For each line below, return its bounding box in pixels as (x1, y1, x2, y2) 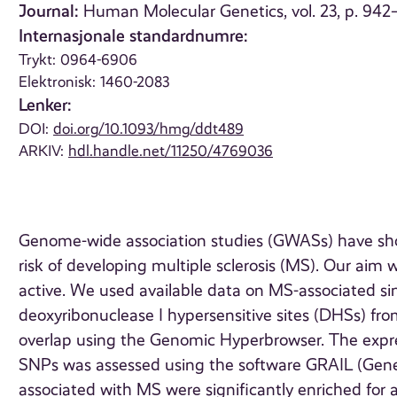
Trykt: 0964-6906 (19, 51, 138, 69)
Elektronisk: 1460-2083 (19, 73, 170, 91)
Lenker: (19, 95, 73, 116)
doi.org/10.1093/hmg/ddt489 (53, 120, 245, 138)
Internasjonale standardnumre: (19, 26, 249, 47)
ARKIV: (19, 142, 69, 160)
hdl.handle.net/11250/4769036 (68, 142, 274, 160)
